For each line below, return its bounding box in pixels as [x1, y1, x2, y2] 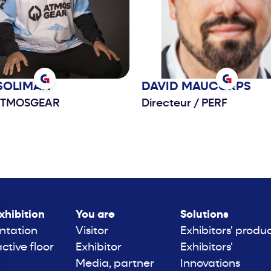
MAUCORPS [181, 81, 251, 94]
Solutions [180, 209, 229, 221]
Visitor [75, 226, 108, 238]
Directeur [142, 98, 194, 110]
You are [75, 209, 115, 221]
